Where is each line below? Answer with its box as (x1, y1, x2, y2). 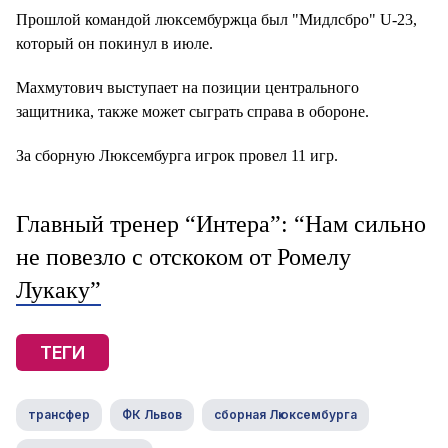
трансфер (28, 407, 90, 422)
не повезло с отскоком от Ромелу (16, 244, 351, 270)
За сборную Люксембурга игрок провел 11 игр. (16, 147, 338, 164)
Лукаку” (16, 277, 101, 303)
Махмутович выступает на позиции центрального (16, 79, 359, 96)
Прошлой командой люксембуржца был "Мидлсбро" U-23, (16, 11, 417, 28)
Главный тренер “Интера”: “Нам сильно (16, 211, 426, 237)
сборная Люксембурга (214, 407, 357, 422)
